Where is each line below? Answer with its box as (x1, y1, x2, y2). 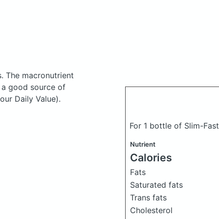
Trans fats (130, 193, 167, 202)
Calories (130, 151, 172, 164)
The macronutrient (6, 70, 74, 80)
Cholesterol (130, 205, 173, 215)
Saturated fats (130, 180, 183, 190)
